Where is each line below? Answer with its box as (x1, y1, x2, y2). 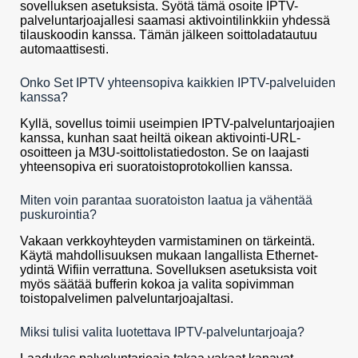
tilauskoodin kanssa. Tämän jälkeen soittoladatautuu (20, 28, 317, 42)
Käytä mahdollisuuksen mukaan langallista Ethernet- (20, 248, 318, 262)
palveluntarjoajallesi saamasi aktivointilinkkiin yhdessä (20, 14, 330, 28)
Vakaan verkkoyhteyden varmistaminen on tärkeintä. (20, 233, 315, 248)
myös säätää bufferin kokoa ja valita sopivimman (20, 276, 294, 291)
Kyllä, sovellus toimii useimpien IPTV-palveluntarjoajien (20, 117, 335, 131)
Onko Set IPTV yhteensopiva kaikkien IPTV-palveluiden (20, 76, 336, 90)
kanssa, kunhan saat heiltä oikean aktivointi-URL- (20, 131, 300, 145)
